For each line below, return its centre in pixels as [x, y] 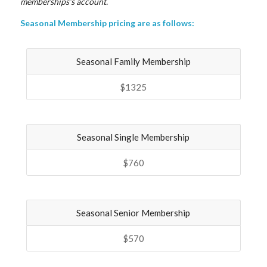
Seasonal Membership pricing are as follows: [107, 23]
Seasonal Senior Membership [133, 212]
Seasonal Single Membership [133, 137]
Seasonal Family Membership [133, 61]
